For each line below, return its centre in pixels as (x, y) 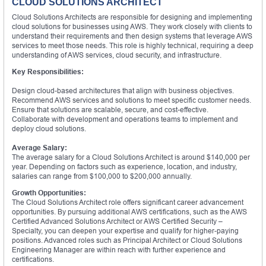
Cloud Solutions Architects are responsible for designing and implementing (132, 17)
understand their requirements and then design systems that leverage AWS (132, 36)
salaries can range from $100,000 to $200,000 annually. (102, 176)
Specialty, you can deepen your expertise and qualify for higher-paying (125, 230)
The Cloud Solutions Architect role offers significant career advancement (128, 202)
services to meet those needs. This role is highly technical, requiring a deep (133, 45)
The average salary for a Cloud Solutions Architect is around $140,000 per (131, 157)
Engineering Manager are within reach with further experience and (119, 249)
